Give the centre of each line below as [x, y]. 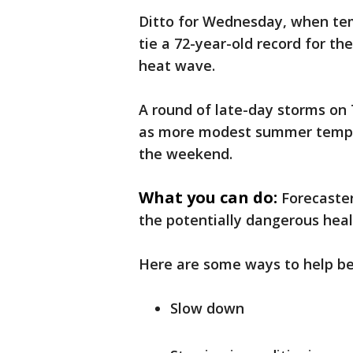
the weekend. [186, 154]
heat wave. [177, 65]
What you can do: [208, 197]
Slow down [207, 308]
